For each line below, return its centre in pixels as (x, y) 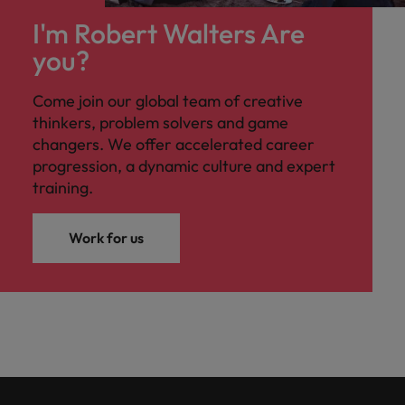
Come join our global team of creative (168, 101)
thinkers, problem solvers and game (160, 123)
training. (63, 188)
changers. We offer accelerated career (174, 145)
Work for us (106, 238)
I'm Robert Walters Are (169, 34)
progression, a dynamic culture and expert (184, 166)
